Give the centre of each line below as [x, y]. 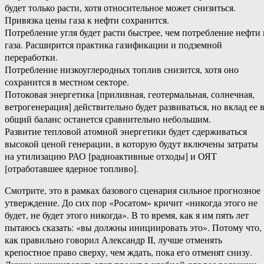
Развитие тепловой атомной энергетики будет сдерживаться [126, 131]
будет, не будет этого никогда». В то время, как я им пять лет [127, 215]
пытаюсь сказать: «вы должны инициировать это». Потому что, [133, 227]
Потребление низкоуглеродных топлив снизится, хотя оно [122, 70]
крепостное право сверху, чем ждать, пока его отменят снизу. [128, 252]
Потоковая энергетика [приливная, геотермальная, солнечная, [130, 94]
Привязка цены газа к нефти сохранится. [87, 20]
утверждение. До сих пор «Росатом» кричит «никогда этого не [131, 203]
